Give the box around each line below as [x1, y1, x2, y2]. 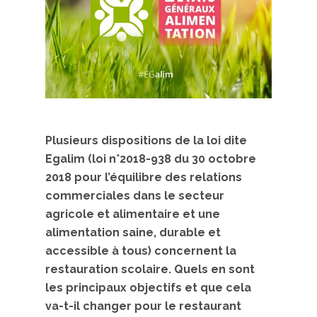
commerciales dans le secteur [45, 189, 224, 203]
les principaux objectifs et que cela [45, 281, 251, 295]
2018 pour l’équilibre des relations [45, 171, 242, 185]
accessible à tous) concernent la [45, 244, 236, 258]
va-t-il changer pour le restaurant [45, 299, 241, 313]
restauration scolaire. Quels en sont [45, 263, 255, 277]
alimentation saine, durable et [45, 226, 221, 240]
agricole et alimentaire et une [45, 207, 220, 221]
